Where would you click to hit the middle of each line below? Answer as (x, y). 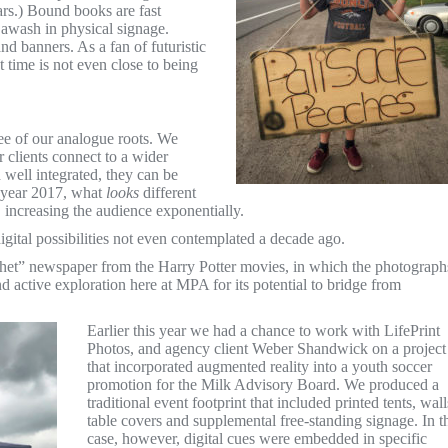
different (167, 192)
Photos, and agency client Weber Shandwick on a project (266, 348)
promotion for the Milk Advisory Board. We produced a (263, 384)
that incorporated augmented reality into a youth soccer (259, 366)
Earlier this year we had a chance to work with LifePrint (263, 330)
